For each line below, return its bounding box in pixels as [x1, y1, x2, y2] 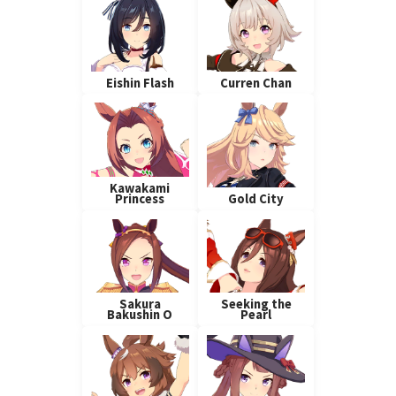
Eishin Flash [105, 74, 174, 91]
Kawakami [110, 179, 171, 196]
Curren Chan [220, 74, 293, 91]
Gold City [228, 190, 285, 207]
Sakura [118, 296, 161, 313]
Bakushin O [107, 307, 173, 324]
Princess [115, 190, 165, 207]
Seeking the [220, 296, 292, 313]
